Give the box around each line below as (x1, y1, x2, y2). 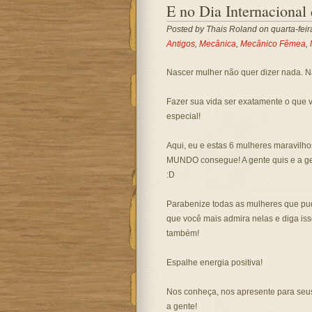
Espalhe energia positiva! (166, 258, 263, 267)
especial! (166, 111, 201, 121)
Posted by (166, 24, 206, 34)
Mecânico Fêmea (240, 39, 306, 49)
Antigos (166, 39, 195, 49)
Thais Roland (205, 24, 257, 34)
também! (166, 228, 199, 238)
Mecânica (198, 39, 236, 49)
